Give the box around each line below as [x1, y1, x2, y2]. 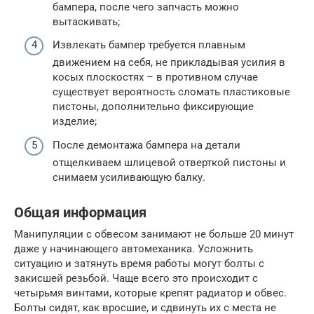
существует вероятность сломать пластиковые [53, 86, 290, 99]
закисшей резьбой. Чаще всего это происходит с [14, 271, 258, 285]
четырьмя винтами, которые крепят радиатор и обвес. [14, 286, 287, 299]
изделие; [53, 115, 97, 128]
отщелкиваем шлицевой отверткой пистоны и [53, 156, 286, 169]
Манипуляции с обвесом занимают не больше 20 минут [14, 227, 294, 240]
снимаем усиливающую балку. [53, 170, 205, 184]
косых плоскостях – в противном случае [53, 71, 258, 84]
